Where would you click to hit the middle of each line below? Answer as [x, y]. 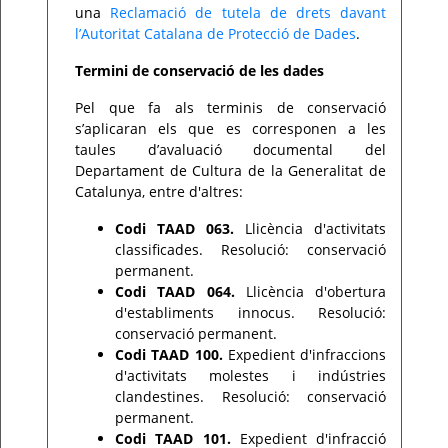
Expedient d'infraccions [304, 354]
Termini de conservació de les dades [199, 70]
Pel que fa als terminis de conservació [230, 107]
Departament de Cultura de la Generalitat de [230, 170]
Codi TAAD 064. [175, 291]
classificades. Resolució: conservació [250, 249]
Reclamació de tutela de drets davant [248, 12]
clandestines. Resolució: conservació [250, 396]
